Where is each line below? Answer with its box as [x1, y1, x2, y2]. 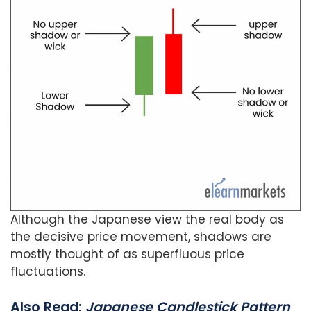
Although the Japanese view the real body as [10, 210, 284, 228]
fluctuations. [10, 262, 85, 280]
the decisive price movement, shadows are [10, 228, 271, 245]
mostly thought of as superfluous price [10, 245, 244, 262]
